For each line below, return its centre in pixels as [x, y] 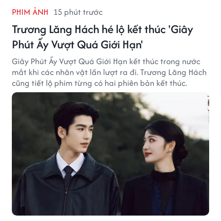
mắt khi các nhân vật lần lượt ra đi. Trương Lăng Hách [109, 72]
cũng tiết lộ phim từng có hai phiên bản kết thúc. [99, 83]
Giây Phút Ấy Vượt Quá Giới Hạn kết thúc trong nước [106, 61]
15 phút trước [78, 12]
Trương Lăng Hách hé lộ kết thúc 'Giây [103, 29]
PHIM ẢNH [30, 12]
